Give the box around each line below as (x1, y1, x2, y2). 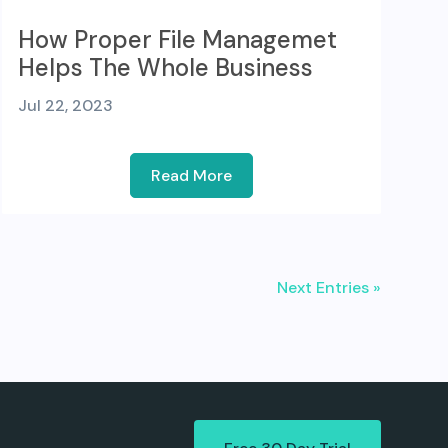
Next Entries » (276, 277, 381, 299)
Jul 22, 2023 (17, 95, 113, 117)
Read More (150, 165, 232, 187)
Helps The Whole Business (17, 52, 313, 84)
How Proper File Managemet (17, 24, 337, 56)
